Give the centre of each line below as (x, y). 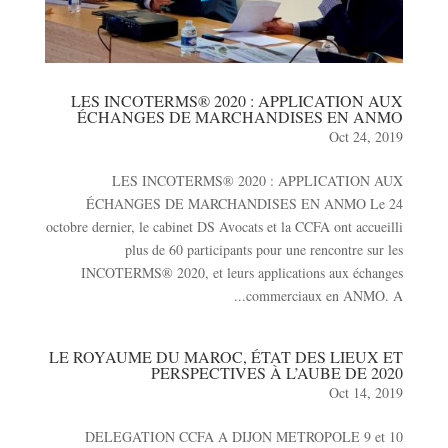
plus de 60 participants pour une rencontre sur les (264, 250)
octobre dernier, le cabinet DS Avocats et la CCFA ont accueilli (225, 227)
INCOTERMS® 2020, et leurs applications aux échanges (242, 273)
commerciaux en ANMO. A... (325, 296)
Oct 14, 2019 (366, 393)
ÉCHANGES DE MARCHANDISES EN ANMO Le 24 (245, 204)
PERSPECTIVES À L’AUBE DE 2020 (277, 373)
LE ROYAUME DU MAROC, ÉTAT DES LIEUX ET (226, 357)
